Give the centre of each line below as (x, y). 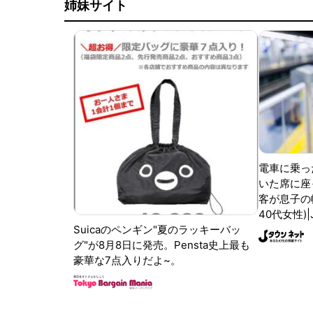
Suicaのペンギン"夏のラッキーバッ (158, 229)
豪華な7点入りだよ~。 (128, 260)
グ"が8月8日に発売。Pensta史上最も (162, 245)
